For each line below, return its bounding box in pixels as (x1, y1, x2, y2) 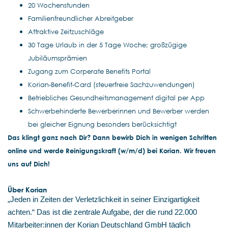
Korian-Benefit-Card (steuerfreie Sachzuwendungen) (28, 80, 195, 89)
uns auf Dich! (8, 159, 50, 168)
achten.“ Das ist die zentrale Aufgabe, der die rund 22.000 (8, 208, 197, 216)
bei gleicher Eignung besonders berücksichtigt (28, 120, 177, 128)
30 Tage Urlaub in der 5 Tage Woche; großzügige (28, 40, 187, 49)
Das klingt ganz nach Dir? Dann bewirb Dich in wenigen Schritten (8, 133, 217, 141)
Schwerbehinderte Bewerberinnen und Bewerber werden (28, 106, 209, 115)
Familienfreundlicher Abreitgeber (28, 14, 133, 22)
